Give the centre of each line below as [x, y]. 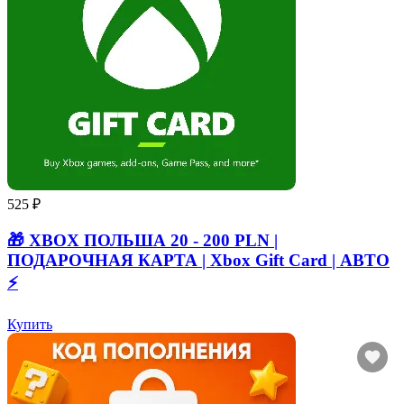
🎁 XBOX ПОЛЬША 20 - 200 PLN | [142, 240]
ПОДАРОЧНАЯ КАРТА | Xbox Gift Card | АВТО [198, 260]
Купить [30, 324]
